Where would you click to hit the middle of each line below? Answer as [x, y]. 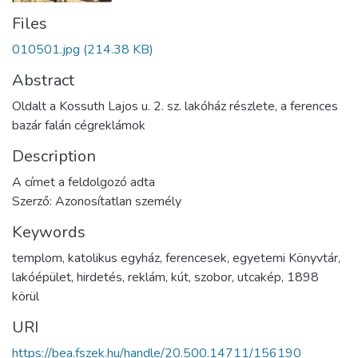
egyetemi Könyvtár [285, 258]
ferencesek [196, 258]
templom [37, 258]
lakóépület [42, 277]
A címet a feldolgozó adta [84, 182]
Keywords [49, 232]
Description [54, 156]
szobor [213, 277]
